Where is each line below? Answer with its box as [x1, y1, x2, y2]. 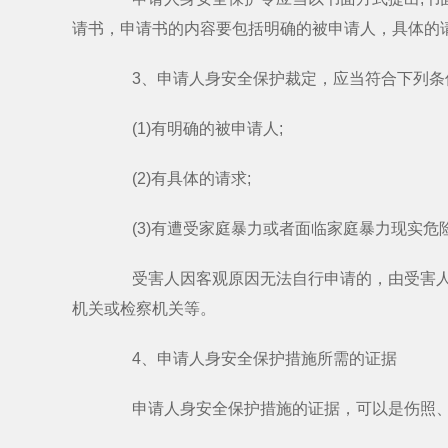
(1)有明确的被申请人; [100, 120, 283, 137]
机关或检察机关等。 [72, 300, 216, 317]
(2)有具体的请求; [100, 170, 251, 187]
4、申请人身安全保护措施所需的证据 [100, 350, 397, 367]
